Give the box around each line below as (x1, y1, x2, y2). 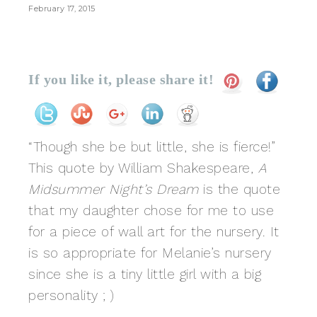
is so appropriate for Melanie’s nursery (28, 245, 272, 261)
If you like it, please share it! (28, 71, 214, 87)
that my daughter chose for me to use (28, 202, 274, 219)
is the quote (203, 181, 280, 197)
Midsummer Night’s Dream (28, 181, 203, 197)
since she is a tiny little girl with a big (28, 266, 261, 282)
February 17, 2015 (28, 4, 96, 13)
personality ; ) (28, 287, 115, 304)
